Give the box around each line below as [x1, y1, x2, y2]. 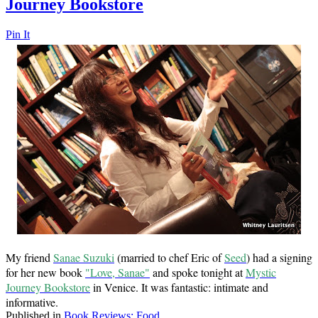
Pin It [6, 28, 30, 41]
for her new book [6, 265, 85, 280]
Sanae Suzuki [53, 250, 114, 265]
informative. [6, 295, 62, 310]
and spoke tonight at [150, 265, 246, 280]
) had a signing [246, 250, 312, 265]
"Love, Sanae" [85, 265, 150, 280]
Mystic [246, 265, 276, 280]
